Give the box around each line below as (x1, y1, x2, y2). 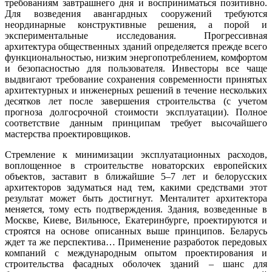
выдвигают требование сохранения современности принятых (5, 73, 267, 84)
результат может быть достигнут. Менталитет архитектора (5, 192, 267, 203)
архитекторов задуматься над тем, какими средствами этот (5, 182, 267, 192)
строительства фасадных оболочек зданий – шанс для (5, 258, 267, 269)
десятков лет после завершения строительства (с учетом (5, 95, 267, 106)
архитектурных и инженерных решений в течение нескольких (5, 84, 267, 95)
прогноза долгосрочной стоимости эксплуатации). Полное (5, 106, 267, 117)
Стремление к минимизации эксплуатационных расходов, (5, 149, 267, 160)
